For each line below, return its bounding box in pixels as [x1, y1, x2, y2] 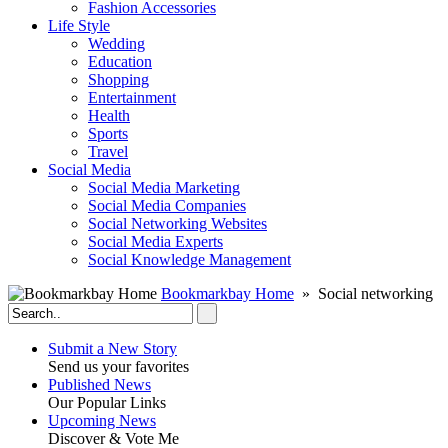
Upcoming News [48, 412, 156, 429]
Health [88, 107, 130, 124]
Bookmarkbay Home [161, 285, 294, 302]
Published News [48, 376, 151, 393]
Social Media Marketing [88, 179, 240, 196]
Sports [88, 125, 128, 142]
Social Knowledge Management [88, 251, 291, 268]
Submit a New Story [48, 340, 177, 357]
